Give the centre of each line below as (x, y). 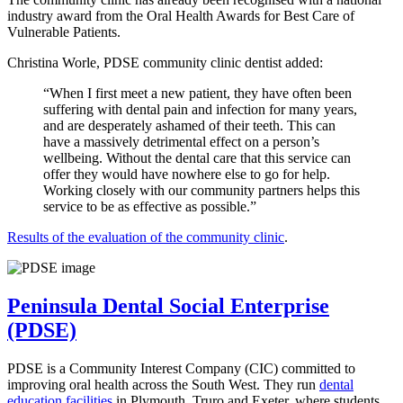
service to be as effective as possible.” (150, 207)
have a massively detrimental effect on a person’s (181, 142)
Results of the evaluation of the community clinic (146, 237)
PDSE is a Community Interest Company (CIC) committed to (181, 369)
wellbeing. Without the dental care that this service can (197, 158)
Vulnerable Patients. (64, 32)
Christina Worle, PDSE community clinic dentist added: (165, 63)
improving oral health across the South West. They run (163, 385)
